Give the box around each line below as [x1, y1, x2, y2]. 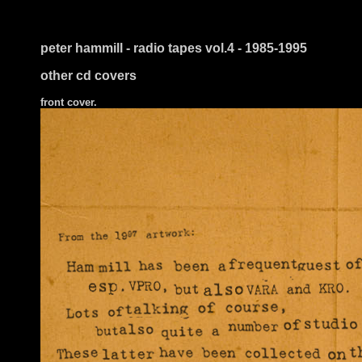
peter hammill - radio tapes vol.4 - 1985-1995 [40, 41, 307, 55]
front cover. [40, 96, 97, 108]
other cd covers [40, 69, 137, 82]
